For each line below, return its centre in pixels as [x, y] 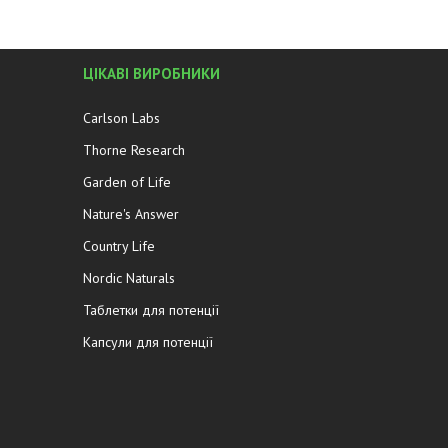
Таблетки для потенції [150, 310]
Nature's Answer [130, 214]
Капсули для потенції [147, 342]
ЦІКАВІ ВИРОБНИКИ [151, 74]
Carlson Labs [121, 118]
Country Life [118, 246]
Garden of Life [126, 182]
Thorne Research [133, 150]
